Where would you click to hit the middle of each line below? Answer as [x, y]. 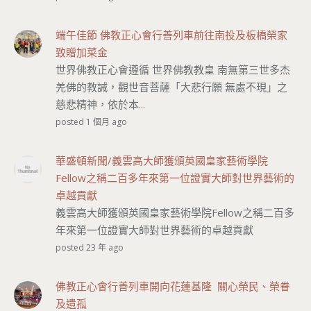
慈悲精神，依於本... [100, 104]
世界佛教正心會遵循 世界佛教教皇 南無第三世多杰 [173, 70]
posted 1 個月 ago [91, 122]
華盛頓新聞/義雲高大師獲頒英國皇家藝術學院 [162, 161]
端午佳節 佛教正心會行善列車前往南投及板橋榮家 [171, 35]
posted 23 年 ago [90, 248]
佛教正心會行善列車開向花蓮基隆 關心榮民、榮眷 [173, 286]
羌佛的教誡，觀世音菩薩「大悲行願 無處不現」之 [171, 87]
